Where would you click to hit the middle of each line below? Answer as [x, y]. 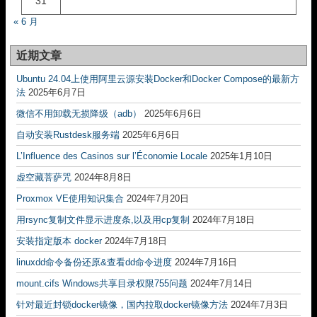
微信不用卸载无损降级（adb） [79, 114]
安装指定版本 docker [59, 241]
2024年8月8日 [103, 177]
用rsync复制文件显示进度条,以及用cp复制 [103, 220]
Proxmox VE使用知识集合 [70, 198]
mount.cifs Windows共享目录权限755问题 [102, 283]
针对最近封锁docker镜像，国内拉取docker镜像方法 [122, 305]
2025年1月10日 [241, 156]
